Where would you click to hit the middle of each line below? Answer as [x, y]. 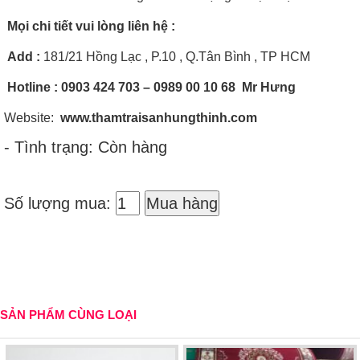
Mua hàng [182, 203]
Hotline [29, 87]
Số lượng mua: [60, 203]
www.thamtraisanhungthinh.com [159, 117]
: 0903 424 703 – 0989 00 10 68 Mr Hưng [175, 87]
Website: [32, 117]
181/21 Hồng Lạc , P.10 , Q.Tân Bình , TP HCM [175, 56]
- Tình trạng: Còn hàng [86, 147]
